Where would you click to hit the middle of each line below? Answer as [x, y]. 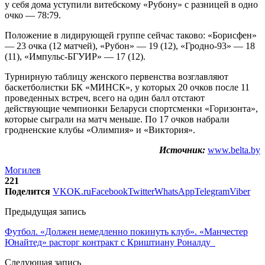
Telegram [212, 191]
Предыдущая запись [45, 211]
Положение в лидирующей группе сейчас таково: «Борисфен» [131, 35]
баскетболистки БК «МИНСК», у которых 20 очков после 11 [127, 87]
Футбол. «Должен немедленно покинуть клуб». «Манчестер [126, 231]
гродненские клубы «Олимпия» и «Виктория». [100, 130]
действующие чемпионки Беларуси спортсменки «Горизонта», [131, 108]
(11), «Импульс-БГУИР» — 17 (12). [75, 56]
